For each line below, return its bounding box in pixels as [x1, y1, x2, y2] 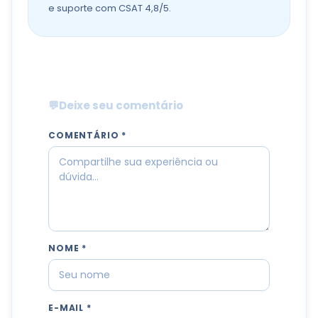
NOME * [48, 242, 87, 254]
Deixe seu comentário [59, 98, 183, 113]
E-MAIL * [48, 302, 92, 314]
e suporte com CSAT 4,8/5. [48, 1, 171, 15]
